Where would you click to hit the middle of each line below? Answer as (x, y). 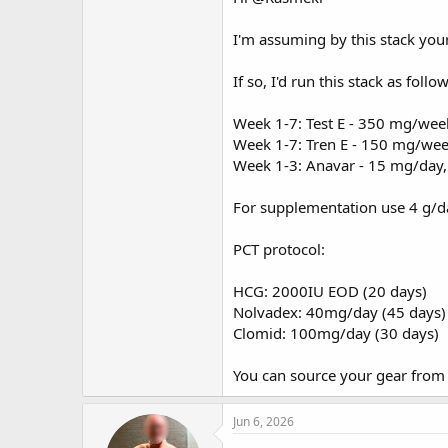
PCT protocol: (279, 248)
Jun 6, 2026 (263, 421)
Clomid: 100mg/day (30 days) (336, 332)
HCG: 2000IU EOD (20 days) (330, 290)
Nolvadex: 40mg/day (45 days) (339, 311)
